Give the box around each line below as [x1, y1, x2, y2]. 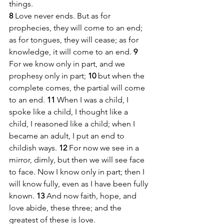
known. [9, 191, 36, 201]
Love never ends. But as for [15, 11, 112, 21]
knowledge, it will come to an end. [9, 47, 133, 57]
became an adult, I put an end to [9, 131, 126, 141]
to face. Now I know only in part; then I [9, 167, 146, 177]
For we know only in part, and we [9, 59, 127, 69]
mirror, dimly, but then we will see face [9, 155, 146, 165]
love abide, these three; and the [9, 203, 123, 213]
